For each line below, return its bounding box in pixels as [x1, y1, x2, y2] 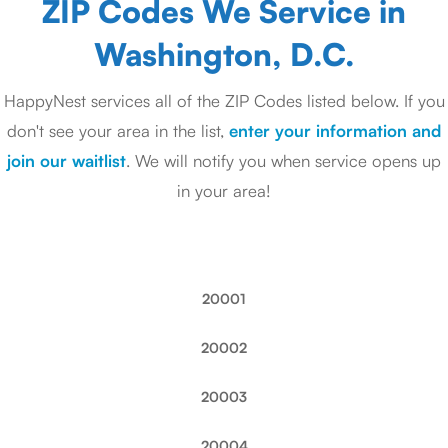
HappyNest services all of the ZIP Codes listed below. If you [3, 90, 445, 111]
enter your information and [229, 120, 441, 141]
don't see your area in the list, [7, 120, 229, 141]
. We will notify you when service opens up [126, 150, 441, 171]
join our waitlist [7, 150, 126, 171]
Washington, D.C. [93, 35, 355, 73]
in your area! [177, 180, 271, 201]
